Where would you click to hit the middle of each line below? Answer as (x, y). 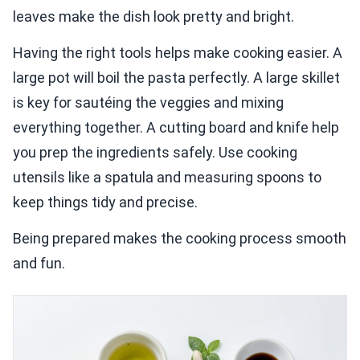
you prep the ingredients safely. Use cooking (155, 152)
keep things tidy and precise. (105, 202)
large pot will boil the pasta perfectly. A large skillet (176, 77)
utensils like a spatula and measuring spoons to (167, 177)
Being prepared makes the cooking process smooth (180, 238)
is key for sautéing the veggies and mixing (148, 102)
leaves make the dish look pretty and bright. (153, 16)
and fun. (39, 263)
